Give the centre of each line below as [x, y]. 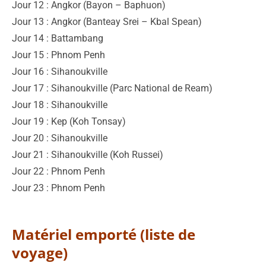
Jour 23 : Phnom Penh [58, 188]
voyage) [40, 252]
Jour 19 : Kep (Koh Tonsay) [69, 121]
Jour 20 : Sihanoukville [60, 138]
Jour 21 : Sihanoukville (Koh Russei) [88, 154]
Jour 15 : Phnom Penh [58, 55]
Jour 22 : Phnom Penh [58, 171]
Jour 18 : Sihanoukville [60, 104]
